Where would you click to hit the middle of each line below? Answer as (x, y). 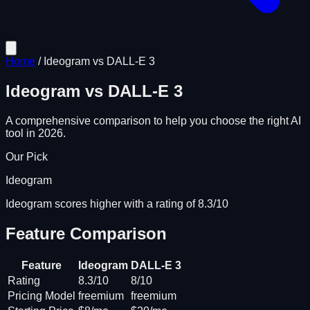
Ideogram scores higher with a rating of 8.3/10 (117, 203)
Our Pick (27, 156)
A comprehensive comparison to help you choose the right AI (153, 120)
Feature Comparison (86, 233)
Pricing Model (42, 295)
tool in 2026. (36, 133)
